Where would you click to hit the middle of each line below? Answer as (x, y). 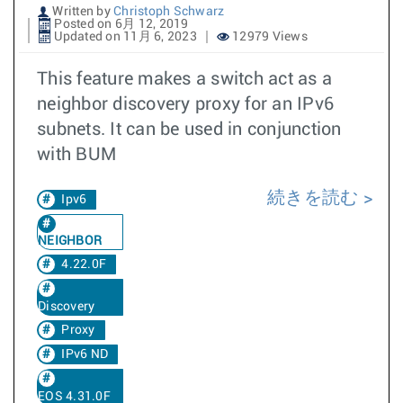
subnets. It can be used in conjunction (189, 130)
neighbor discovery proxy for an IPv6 (185, 104)
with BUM (76, 155)
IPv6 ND (85, 354)
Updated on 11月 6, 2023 (124, 37)
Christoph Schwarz (169, 12)
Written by (81, 12)
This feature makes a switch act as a (184, 79)
